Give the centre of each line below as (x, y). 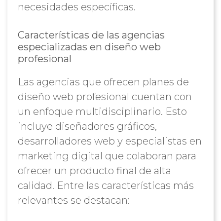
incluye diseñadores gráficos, (87, 126)
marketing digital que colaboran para (107, 156)
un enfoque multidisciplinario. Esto (102, 111)
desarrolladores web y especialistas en (110, 141)
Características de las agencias (91, 35)
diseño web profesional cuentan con (105, 97)
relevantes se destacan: (74, 200)
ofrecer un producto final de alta (94, 171)
